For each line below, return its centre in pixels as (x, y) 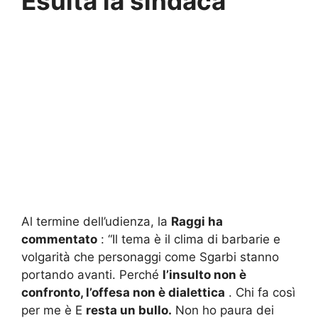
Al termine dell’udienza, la (96, 221)
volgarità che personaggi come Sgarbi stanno (150, 257)
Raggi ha (197, 221)
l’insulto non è (204, 274)
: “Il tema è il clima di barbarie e (189, 239)
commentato (59, 239)
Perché (141, 274)
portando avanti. (70, 274)
